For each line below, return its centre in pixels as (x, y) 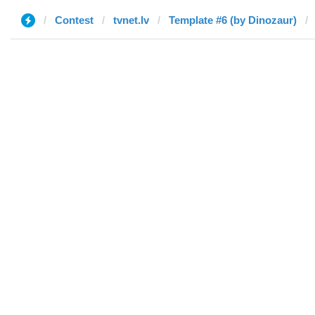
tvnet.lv (131, 20)
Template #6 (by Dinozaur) (233, 20)
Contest (74, 20)
